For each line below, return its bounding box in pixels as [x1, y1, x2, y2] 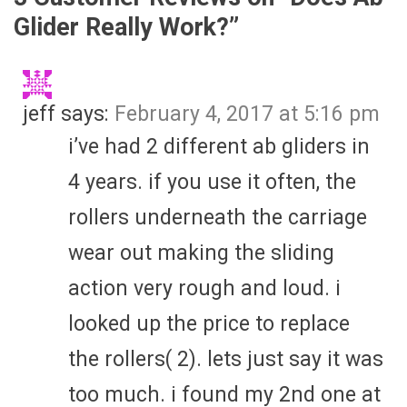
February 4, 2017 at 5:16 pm [114, 101, 380, 126]
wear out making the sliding [68, 240, 334, 265]
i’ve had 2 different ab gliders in [68, 134, 370, 159]
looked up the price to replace [68, 311, 350, 336]
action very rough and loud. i [68, 275, 341, 301]
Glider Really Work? [14, 12, 229, 42]
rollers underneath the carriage [68, 204, 367, 230]
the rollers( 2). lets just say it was [68, 346, 383, 372]
